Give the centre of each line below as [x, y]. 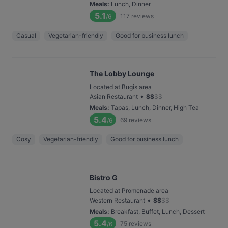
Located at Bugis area [121, 87]
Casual [26, 35]
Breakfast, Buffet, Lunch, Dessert [158, 211]
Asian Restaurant [114, 96]
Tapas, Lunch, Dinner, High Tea [155, 108]
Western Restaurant [117, 200]
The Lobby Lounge [122, 74]
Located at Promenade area [129, 191]
